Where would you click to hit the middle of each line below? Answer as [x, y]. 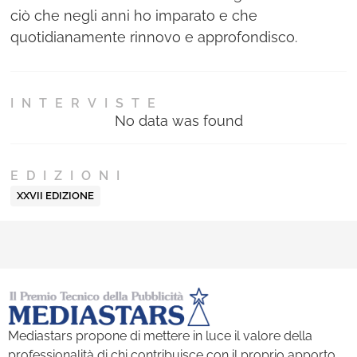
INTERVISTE [87, 104]
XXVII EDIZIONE [56, 196]
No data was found [178, 121]
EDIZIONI [69, 176]
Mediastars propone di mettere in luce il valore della [160, 336]
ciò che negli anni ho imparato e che [134, 16]
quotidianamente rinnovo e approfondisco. [154, 37]
